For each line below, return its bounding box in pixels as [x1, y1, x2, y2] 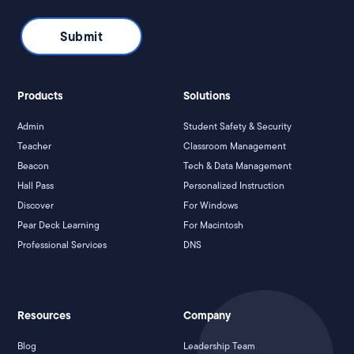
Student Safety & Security [183, 119, 292, 134]
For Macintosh [183, 218, 243, 232]
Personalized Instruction [183, 179, 284, 193]
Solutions [183, 87, 231, 105]
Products [17, 87, 64, 105]
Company [183, 307, 231, 325]
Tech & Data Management [183, 159, 292, 173]
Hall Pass [17, 179, 55, 193]
